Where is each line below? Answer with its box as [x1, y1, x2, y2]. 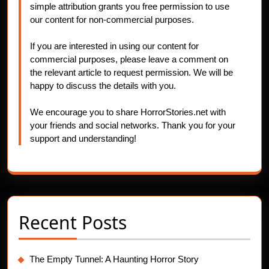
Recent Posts [19, 210, 127, 235]
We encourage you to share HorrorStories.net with [30, 107, 226, 117]
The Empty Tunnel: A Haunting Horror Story [29, 254, 199, 265]
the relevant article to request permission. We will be [30, 67, 233, 77]
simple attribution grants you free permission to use [30, 1, 229, 11]
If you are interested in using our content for [30, 41, 199, 51]
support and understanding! [30, 133, 136, 144]
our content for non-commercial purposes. [30, 14, 194, 25]
